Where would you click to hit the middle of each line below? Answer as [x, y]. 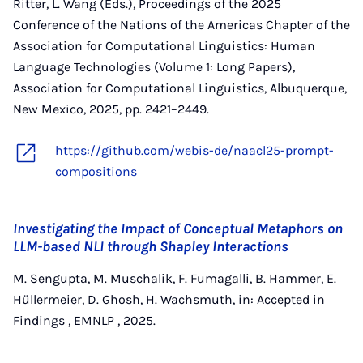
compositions [96, 171]
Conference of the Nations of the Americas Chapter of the [181, 25]
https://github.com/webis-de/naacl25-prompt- [194, 150]
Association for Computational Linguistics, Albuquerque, [180, 88]
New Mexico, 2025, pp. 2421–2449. [111, 109]
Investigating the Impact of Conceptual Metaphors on [178, 228]
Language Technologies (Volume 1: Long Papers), [154, 67]
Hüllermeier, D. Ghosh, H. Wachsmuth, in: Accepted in [169, 299]
